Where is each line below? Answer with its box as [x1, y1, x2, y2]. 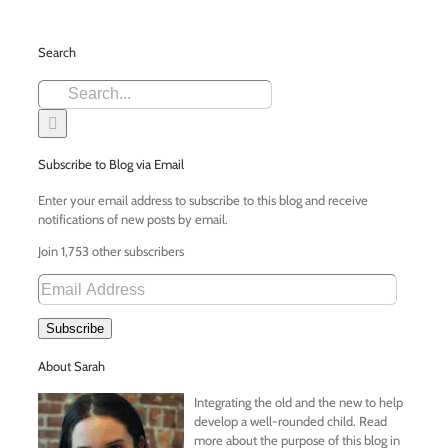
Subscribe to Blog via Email [38, 156, 184, 173]
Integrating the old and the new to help [194, 393, 403, 410]
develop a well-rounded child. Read [194, 412, 387, 429]
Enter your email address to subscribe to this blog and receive [38, 192, 368, 209]
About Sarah [38, 357, 105, 374]
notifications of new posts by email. [38, 211, 228, 228]
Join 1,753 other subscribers [38, 243, 184, 260]
